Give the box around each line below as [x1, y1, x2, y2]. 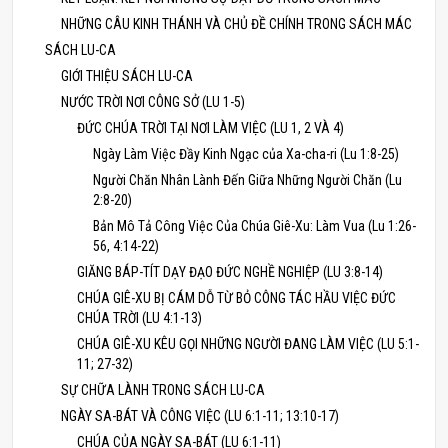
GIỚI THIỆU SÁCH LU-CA [61, 68, 193, 84]
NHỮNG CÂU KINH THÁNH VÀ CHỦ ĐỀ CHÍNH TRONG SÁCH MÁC [61, 16, 412, 32]
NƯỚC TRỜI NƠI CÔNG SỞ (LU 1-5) [61, 94, 245, 110]
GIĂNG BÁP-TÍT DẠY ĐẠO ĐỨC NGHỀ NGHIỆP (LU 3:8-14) [77, 264, 383, 280]
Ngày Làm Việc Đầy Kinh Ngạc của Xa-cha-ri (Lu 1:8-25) [93, 146, 399, 162]
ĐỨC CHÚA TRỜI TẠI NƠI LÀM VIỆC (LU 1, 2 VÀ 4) [77, 120, 344, 136]
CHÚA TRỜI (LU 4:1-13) [77, 310, 202, 326]
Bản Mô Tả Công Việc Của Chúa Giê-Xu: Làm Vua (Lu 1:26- [93, 218, 416, 234]
